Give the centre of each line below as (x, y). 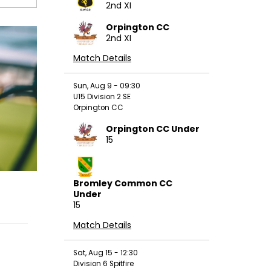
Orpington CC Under (153, 129)
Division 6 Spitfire (103, 263)
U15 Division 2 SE (102, 96)
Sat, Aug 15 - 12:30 (106, 253)
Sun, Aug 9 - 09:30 (107, 86)
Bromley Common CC (123, 183)
